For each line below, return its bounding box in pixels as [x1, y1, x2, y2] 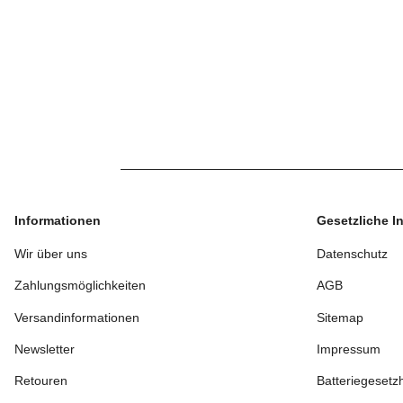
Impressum [317, 342, 381, 357]
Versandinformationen [14, 309, 139, 325]
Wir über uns [14, 246, 87, 261]
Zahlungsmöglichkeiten [14, 278, 146, 293]
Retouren [14, 373, 67, 389]
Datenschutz [317, 246, 388, 261]
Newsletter [14, 342, 75, 357]
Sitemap [317, 309, 363, 325]
